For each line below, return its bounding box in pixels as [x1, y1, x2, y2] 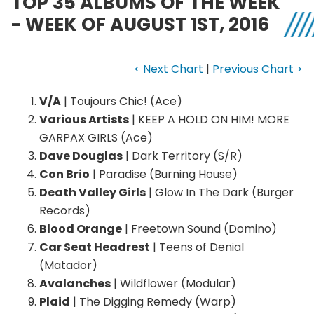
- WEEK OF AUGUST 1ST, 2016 [11, 12, 269, 38]
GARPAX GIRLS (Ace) [39, 130, 153, 146]
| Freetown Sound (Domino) [122, 221, 277, 238]
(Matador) [39, 257, 97, 274]
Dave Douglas [39, 148, 123, 165]
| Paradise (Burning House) [90, 166, 238, 183]
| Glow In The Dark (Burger [146, 184, 294, 201]
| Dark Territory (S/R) [123, 148, 243, 165]
